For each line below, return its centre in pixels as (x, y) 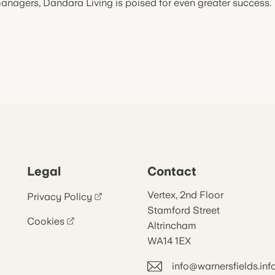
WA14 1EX (169, 241)
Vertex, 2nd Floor (185, 195)
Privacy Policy (60, 197)
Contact (172, 171)
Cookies (46, 221)
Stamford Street (184, 210)
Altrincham (172, 226)
